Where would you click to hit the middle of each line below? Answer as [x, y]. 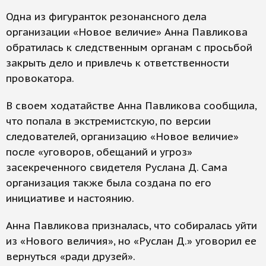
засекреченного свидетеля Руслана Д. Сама [117, 168]
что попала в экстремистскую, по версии [108, 121]
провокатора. [40, 79]
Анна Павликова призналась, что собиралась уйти [132, 226]
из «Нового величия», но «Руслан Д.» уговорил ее [131, 241]
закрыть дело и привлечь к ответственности [118, 63]
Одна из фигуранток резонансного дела [106, 17]
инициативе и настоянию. [73, 199]
